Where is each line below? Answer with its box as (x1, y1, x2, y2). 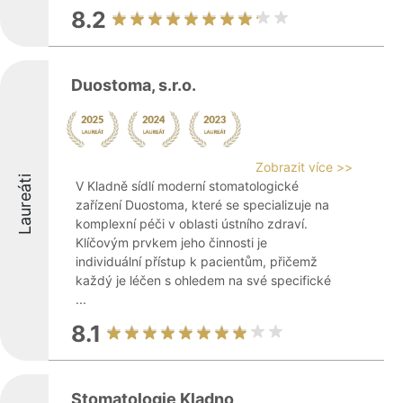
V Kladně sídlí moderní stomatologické (76, 178, 299, 193)
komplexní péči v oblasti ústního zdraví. (76, 216, 308, 231)
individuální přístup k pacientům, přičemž (76, 254, 318, 269)
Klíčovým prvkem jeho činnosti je (76, 235, 267, 250)
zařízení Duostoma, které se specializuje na (76, 197, 329, 212)
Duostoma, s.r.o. (71, 76, 196, 94)
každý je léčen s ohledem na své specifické (76, 273, 331, 288)
